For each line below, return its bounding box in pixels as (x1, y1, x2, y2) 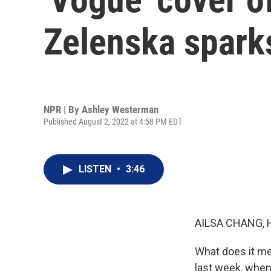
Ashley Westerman (82, 103, 158, 116)
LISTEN (79, 163, 114, 175)
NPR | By (44, 103, 82, 116)
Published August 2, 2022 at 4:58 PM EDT (44, 116, 182, 126)
